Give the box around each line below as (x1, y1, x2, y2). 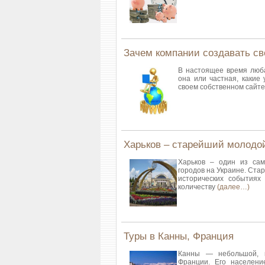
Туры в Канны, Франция (124, 231, 234, 242)
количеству (178, 183, 217, 191)
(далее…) (217, 183, 250, 191)
